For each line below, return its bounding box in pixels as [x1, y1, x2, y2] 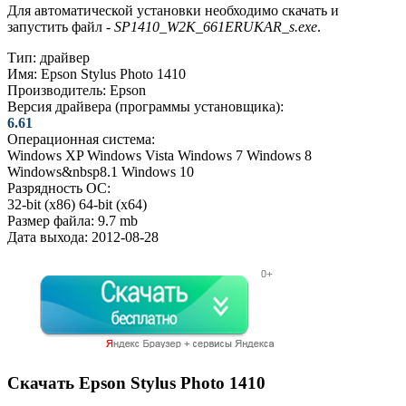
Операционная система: [7, 130, 155, 147]
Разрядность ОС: [7, 179, 111, 196]
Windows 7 [178, 147, 243, 163]
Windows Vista [87, 147, 174, 163]
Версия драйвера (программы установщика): [7, 98, 284, 114]
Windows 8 [246, 147, 312, 163]
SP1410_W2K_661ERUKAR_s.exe [114, 18, 317, 34]
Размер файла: [7, 212, 94, 228]
